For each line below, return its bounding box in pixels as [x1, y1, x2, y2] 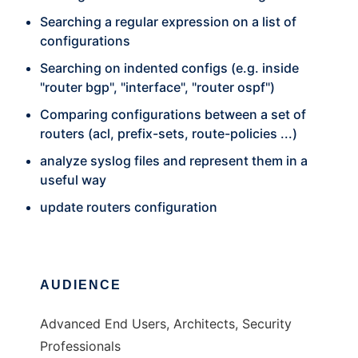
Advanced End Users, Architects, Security [40, 316, 292, 332]
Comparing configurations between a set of [40, 106, 306, 122]
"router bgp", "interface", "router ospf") [40, 79, 275, 95]
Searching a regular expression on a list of [40, 14, 296, 30]
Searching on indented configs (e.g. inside [40, 60, 299, 76]
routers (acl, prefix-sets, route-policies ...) [40, 125, 297, 141]
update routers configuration [40, 199, 217, 215]
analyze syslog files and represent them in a [40, 153, 308, 169]
